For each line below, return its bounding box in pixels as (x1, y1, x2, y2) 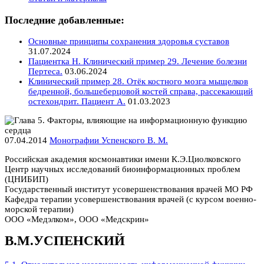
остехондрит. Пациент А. (28, 97, 126, 107)
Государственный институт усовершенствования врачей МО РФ (5, 184, 253, 194)
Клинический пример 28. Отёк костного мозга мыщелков (28, 77, 248, 87)
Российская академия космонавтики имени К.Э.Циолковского (5, 154, 241, 164)
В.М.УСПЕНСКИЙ (5, 233, 125, 249)
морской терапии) (5, 204, 74, 214)
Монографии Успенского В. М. (49, 136, 168, 146)
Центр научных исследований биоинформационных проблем (5, 164, 240, 174)
